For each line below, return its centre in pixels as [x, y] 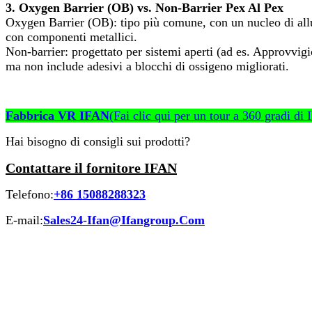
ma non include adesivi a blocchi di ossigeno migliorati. [147, 67]
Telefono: [30, 195]
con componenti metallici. [71, 37]
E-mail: [24, 220]
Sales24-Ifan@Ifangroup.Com [124, 220]
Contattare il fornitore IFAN [91, 168]
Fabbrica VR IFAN [57, 116]
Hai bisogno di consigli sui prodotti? [98, 142]
